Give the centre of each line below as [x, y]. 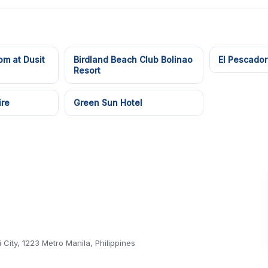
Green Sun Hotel [108, 103]
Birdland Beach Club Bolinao [133, 60]
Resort [87, 70]
